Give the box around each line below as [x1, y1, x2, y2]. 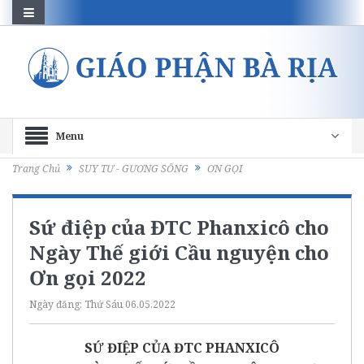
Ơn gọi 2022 [29, 263, 146, 291]
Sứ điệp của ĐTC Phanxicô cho [29, 213, 329, 240]
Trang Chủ [12, 162, 60, 176]
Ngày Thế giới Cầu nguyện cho [29, 238, 329, 266]
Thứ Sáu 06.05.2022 [84, 297, 175, 311]
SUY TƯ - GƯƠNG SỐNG [79, 162, 188, 176]
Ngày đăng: [29, 297, 84, 311]
